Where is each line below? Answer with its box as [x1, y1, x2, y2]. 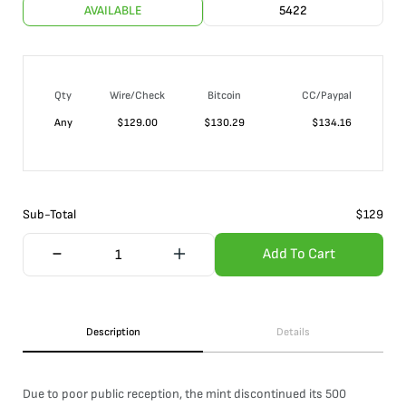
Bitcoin [207, 89, 241, 102]
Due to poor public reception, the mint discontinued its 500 [23, 386, 346, 401]
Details [276, 325, 310, 339]
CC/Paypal [302, 89, 352, 102]
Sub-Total [23, 207, 76, 222]
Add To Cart [262, 246, 335, 263]
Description [85, 325, 140, 339]
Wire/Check [109, 89, 165, 102]
